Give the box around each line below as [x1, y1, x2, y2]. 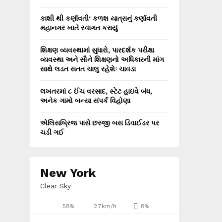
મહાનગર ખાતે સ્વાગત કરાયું [40, 24, 117, 32]
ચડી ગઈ [40, 128, 64, 136]
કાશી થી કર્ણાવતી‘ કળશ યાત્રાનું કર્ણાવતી [40, 14, 157, 22]
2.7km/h [94, 203, 116, 210]
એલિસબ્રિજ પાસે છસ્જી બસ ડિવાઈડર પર [40, 119, 159, 127]
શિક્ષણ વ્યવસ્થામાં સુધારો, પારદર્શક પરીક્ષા [40, 46, 154, 54]
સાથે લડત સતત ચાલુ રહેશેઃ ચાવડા [40, 65, 136, 73]
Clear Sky [40, 182, 71, 190]
